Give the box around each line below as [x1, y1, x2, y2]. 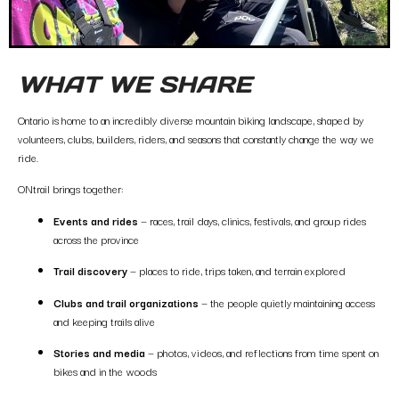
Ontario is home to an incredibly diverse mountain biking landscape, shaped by [18, 111, 363, 128]
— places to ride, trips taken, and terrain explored [127, 262, 346, 280]
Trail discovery [53, 262, 127, 280]
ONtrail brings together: [18, 180, 123, 198]
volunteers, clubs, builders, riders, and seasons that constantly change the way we [18, 130, 374, 147]
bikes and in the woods [53, 362, 157, 379]
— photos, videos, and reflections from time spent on [145, 343, 379, 361]
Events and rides [53, 211, 138, 229]
